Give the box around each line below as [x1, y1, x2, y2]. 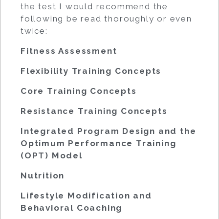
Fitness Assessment [21, 45, 117, 56]
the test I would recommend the [21, 1, 168, 11]
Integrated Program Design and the [21, 126, 197, 136]
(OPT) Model [21, 150, 83, 160]
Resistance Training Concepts [21, 106, 168, 116]
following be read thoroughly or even [21, 13, 192, 23]
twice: [21, 25, 48, 36]
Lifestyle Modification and [21, 190, 152, 200]
